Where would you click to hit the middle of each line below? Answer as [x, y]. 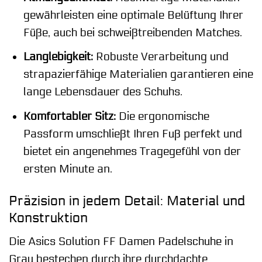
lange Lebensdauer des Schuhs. [103, 92]
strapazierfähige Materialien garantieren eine [138, 75]
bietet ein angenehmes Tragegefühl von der [132, 151]
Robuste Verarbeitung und [161, 57]
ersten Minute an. [68, 169]
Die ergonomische [162, 116]
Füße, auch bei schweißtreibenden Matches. [132, 32]
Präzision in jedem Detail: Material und [127, 201]
